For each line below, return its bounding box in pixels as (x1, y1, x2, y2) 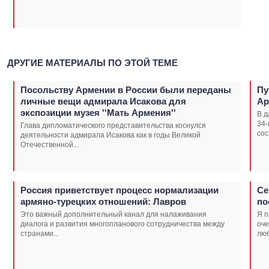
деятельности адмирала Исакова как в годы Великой (20, 130, 201, 139)
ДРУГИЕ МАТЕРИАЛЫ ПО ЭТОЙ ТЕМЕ (7, 57, 178, 68)
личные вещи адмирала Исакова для (20, 95, 186, 106)
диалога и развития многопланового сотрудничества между (20, 219, 225, 228)
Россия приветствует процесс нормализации (20, 184, 219, 195)
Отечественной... (20, 140, 79, 149)
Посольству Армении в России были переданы (20, 84, 231, 95)
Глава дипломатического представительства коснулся (20, 121, 206, 130)
